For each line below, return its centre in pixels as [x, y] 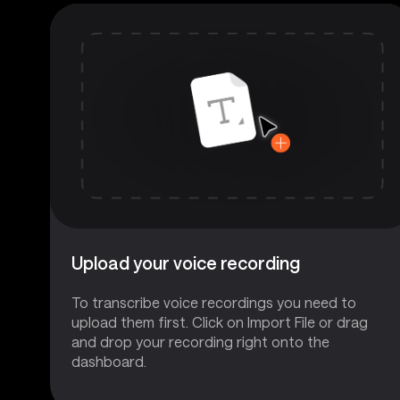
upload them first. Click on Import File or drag [220, 321]
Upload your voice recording [186, 262]
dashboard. [109, 361]
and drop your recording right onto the [200, 341]
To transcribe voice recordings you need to [214, 302]
